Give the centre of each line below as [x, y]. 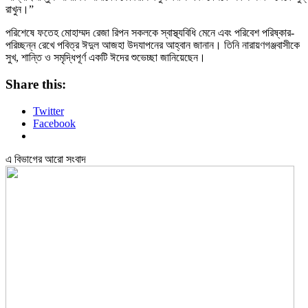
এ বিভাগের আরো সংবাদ [46, 159]
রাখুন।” [20, 10]
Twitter [48, 111]
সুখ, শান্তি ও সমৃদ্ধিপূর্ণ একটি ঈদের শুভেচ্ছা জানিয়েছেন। [106, 58]
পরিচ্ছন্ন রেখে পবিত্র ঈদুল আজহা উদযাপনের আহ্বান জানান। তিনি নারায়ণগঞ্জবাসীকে [153, 45]
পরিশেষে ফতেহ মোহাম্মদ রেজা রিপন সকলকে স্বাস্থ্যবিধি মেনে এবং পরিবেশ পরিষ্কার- [150, 33]
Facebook [54, 123]
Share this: [36, 85]
